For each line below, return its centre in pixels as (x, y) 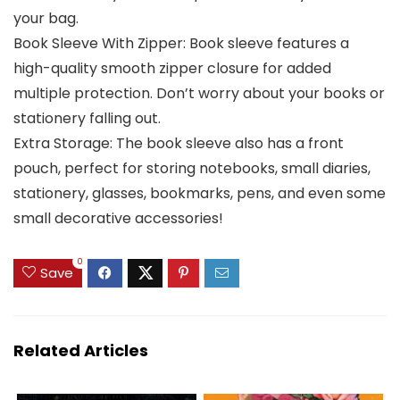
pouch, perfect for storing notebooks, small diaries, (192, 168)
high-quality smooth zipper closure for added (172, 68)
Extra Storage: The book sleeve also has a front (179, 143)
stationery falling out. (87, 118)
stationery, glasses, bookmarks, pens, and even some (200, 193)
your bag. (46, 18)
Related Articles (81, 351)
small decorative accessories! (118, 218)
